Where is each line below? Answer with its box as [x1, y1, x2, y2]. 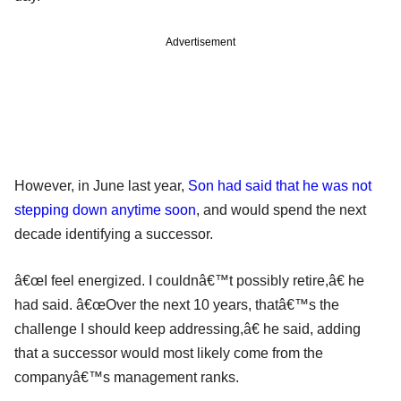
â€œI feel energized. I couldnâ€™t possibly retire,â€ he [14, 272, 364, 288]
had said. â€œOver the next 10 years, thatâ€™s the [14, 296, 339, 312]
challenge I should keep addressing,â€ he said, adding [14, 320, 361, 337]
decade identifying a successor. [14, 226, 213, 242]
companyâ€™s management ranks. [14, 369, 239, 385]
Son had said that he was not [188, 177, 371, 193]
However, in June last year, [14, 177, 188, 193]
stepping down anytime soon [14, 201, 196, 218]
